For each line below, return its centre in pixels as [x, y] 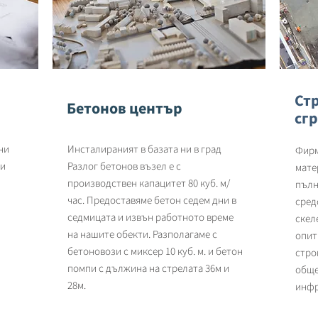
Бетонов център [126, 108]
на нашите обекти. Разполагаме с [142, 234]
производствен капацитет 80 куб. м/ [149, 183]
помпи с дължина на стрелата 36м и [148, 268]
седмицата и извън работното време [150, 217]
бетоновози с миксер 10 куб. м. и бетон [155, 251]
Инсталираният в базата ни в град [144, 149]
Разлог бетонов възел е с [124, 166]
